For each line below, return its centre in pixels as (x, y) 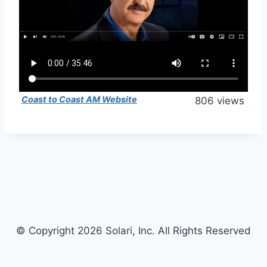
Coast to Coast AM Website (79, 99)
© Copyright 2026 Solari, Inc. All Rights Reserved (133, 231)
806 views (220, 101)
